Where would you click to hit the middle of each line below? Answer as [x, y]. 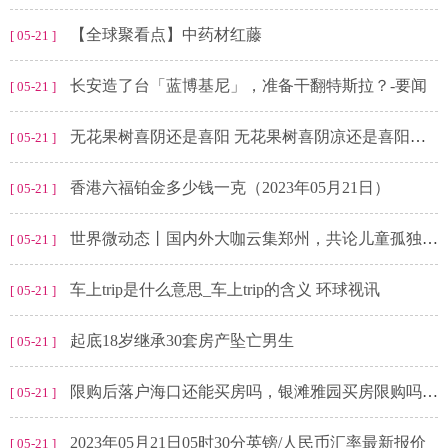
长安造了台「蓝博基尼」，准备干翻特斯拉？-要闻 [248, 86]
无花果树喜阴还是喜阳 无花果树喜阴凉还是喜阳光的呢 [240, 137]
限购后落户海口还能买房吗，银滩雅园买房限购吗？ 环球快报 [246, 392]
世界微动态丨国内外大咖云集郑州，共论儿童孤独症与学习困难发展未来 [246, 239]
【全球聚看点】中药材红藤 [166, 35]
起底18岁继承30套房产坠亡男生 [182, 341]
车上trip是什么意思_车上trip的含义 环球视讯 [225, 290]
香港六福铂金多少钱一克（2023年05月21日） [230, 188]
